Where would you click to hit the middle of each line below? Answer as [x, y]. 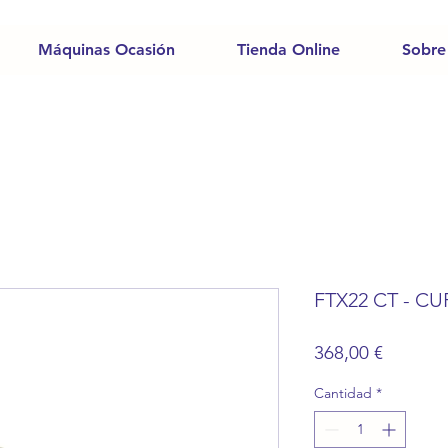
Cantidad [343, 393]
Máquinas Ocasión [106, 49]
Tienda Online [288, 49]
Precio [408, 351]
